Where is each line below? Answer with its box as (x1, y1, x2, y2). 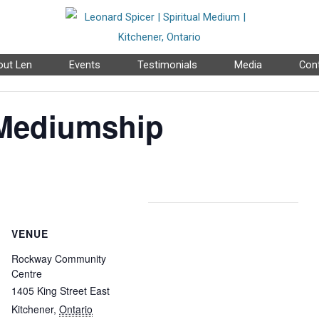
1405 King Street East (11, 283, 110, 298)
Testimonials (137, 58, 197, 71)
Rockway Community (11, 251, 106, 266)
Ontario (59, 302, 93, 316)
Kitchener (11, 302, 53, 316)
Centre (11, 266, 42, 281)
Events (68, 58, 100, 71)
